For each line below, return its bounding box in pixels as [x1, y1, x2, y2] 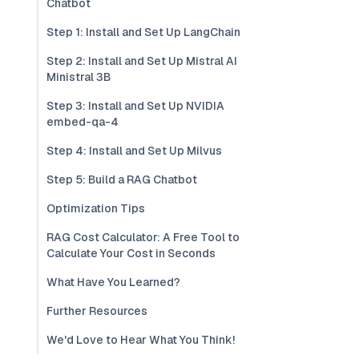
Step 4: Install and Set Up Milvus [46, 143, 222, 158]
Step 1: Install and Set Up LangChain [46, 25, 240, 39]
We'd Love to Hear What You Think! [46, 333, 235, 347]
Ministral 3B [46, 70, 111, 84]
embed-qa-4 [46, 115, 119, 129]
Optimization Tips [46, 201, 145, 216]
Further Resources [46, 304, 147, 318]
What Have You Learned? [46, 275, 180, 289]
